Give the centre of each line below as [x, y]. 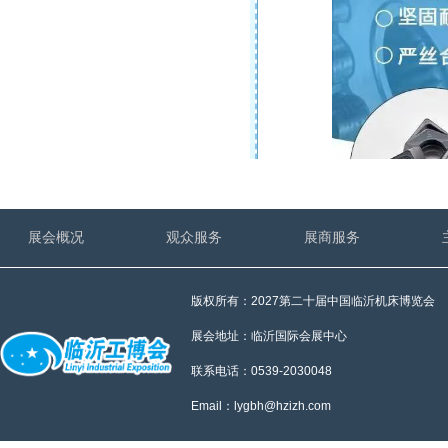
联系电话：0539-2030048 [261, 371]
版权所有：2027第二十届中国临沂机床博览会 [313, 301]
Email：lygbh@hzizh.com [261, 406]
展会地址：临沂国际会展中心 [269, 336]
